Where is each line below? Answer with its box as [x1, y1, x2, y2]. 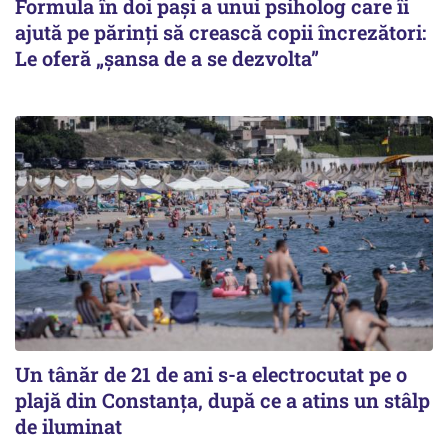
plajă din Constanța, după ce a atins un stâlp [15, 386, 430, 413]
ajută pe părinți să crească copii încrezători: [15, 18, 426, 45]
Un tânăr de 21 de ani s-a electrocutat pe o [15, 360, 407, 387]
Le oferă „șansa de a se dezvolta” [15, 44, 319, 71]
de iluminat [15, 412, 122, 439]
